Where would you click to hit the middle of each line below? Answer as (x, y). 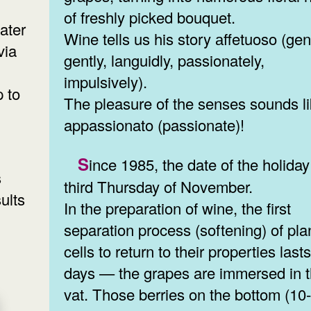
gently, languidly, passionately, (165, 60)
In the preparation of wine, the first (178, 208)
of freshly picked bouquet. (152, 17)
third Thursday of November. (159, 187)
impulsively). (108, 81)
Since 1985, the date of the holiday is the (84, 164)
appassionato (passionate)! (154, 124)
